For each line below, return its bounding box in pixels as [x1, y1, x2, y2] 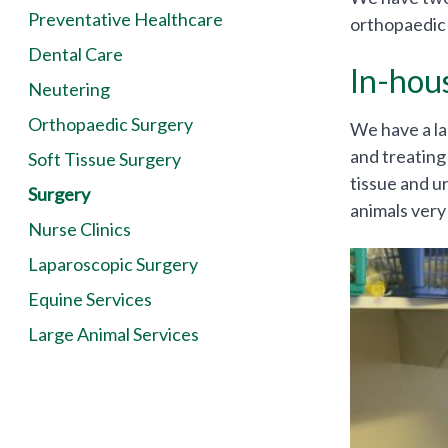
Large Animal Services [28, 323, 199, 345]
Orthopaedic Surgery [28, 113, 193, 135]
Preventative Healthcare [28, 8, 223, 30]
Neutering [28, 78, 110, 100]
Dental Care [28, 43, 123, 65]
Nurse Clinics [28, 218, 131, 240]
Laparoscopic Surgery [28, 253, 198, 275]
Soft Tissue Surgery [28, 148, 181, 170]
